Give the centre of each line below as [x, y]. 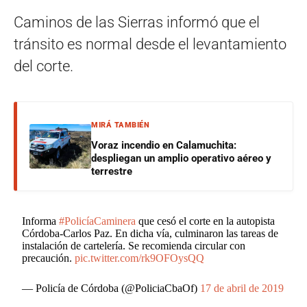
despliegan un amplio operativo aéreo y [181, 158]
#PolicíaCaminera [98, 221]
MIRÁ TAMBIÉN [120, 125]
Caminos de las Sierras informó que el [137, 22]
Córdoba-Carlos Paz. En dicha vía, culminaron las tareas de [150, 233]
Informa [41, 221]
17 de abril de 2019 [242, 288]
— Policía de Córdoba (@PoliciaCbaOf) [111, 288]
